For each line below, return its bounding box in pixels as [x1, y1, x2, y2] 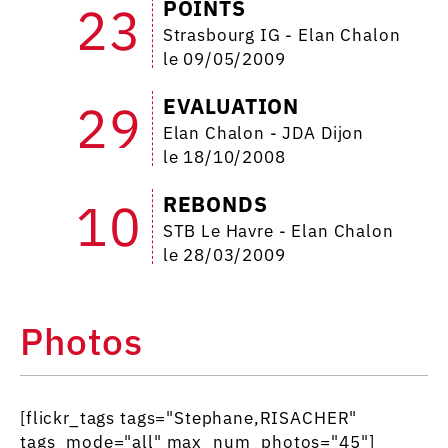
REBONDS [162, 189, 268, 218]
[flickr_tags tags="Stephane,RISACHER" [20, 406, 358, 429]
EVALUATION [162, 91, 300, 120]
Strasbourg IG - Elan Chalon [162, 23, 401, 46]
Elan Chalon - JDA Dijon [162, 121, 365, 144]
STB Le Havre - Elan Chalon [162, 219, 394, 242]
